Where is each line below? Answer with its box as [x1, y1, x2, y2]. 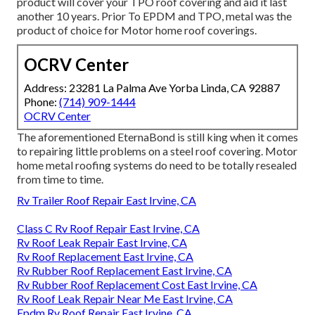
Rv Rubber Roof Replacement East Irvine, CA [17, 264, 232, 278]
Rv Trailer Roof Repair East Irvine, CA [17, 193, 196, 207]
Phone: [24, 95, 59, 109]
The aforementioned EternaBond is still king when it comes [17, 130, 298, 144]
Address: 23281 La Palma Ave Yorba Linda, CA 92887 [24, 81, 280, 95]
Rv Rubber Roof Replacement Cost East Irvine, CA [17, 278, 257, 292]
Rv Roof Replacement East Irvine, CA [17, 250, 193, 264]
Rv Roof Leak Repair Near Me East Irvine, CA [17, 292, 233, 306]
